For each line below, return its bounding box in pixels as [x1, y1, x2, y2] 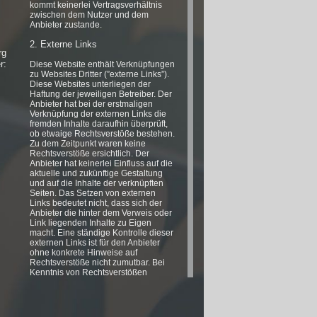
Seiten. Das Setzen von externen [30, 188, 156, 198]
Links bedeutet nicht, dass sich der [30, 198, 163, 208]
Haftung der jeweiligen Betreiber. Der [30, 89, 173, 99]
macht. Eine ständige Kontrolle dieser [30, 228, 174, 238]
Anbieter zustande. [30, 20, 103, 30]
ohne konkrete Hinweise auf [30, 248, 138, 258]
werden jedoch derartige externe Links [30, 277, 178, 287]
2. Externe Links [30, 39, 98, 50]
